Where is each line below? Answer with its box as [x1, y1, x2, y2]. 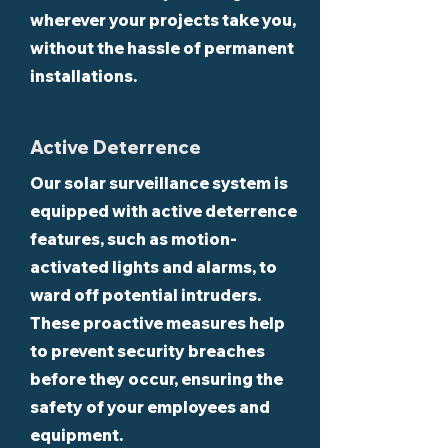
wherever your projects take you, [30, 10, 296, 30]
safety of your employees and [30, 397, 270, 417]
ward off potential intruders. [30, 285, 261, 305]
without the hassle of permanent [30, 38, 294, 58]
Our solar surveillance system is [30, 173, 288, 193]
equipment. [30, 425, 123, 445]
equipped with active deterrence [30, 201, 297, 221]
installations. [30, 66, 137, 86]
